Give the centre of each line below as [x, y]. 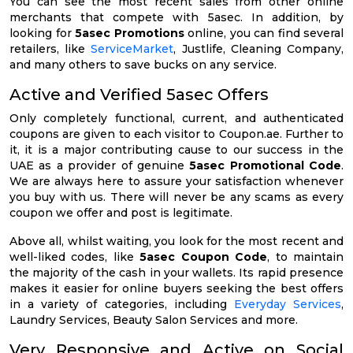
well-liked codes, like [75, 257]
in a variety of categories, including [122, 305]
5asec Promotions [131, 33]
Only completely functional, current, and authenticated [176, 119]
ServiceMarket [132, 49]
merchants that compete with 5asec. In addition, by [176, 18]
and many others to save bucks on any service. [143, 65]
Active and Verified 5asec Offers [139, 95]
